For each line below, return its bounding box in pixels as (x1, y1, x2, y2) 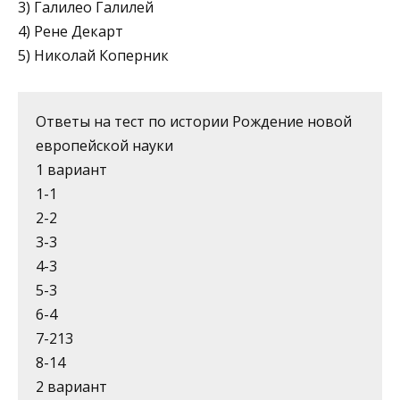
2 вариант (36, 376, 107, 396)
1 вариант (36, 159, 107, 179)
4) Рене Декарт (18, 21, 123, 41)
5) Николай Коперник (18, 45, 169, 65)
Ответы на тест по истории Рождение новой (36, 111, 352, 131)
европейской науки (36, 135, 173, 155)
